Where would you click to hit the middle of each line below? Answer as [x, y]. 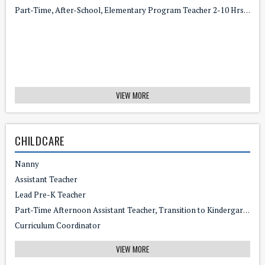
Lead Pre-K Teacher [50, 194]
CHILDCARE [40, 140]
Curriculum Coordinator [58, 225]
